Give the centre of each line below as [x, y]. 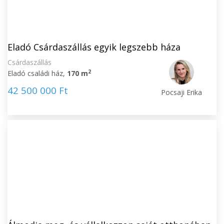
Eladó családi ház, [37, 73]
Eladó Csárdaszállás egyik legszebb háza [94, 47]
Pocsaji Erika [182, 92]
